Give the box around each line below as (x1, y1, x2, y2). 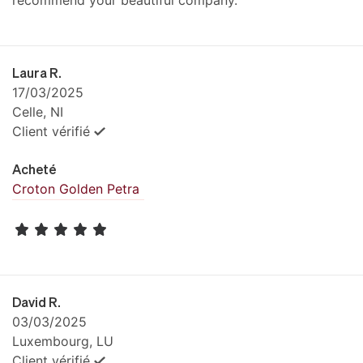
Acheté (12, 160, 56, 177)
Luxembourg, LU (12, 333, 113, 350)
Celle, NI (12, 103, 63, 120)
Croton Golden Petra (12, 180, 139, 197)
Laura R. (12, 64, 62, 80)
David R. (12, 294, 61, 310)
